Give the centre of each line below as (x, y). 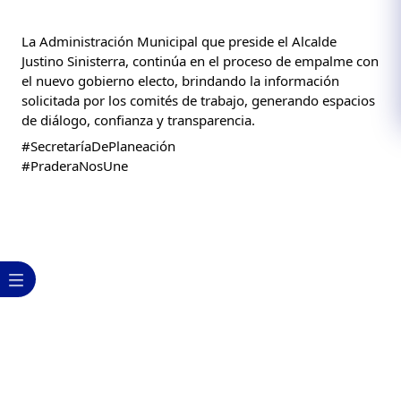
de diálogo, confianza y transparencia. (138, 119)
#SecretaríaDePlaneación (98, 146)
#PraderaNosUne (75, 166)
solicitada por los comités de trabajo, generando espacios (198, 100)
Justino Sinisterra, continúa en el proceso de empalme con (200, 60)
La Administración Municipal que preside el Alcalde (179, 41)
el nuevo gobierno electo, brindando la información (180, 80)
